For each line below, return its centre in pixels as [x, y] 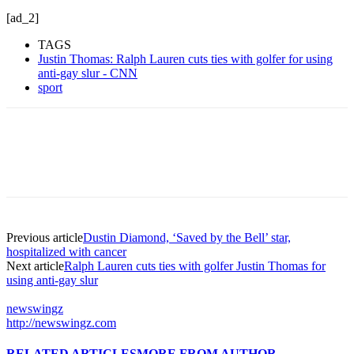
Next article [35, 265]
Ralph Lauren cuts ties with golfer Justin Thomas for [195, 265]
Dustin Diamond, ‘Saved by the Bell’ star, [187, 237]
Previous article [45, 237]
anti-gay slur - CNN [88, 73]
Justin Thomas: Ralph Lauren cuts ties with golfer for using [185, 58]
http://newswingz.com [61, 322]
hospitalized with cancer [66, 251]
